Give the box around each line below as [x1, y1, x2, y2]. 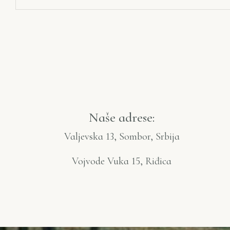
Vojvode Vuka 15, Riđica [72, 155, 171, 167]
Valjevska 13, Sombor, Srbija [64, 130, 180, 143]
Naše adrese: [89, 109, 155, 126]
